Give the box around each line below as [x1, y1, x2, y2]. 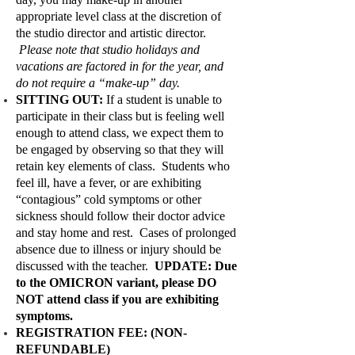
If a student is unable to [103, 93, 222, 106]
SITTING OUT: [16, 93, 103, 106]
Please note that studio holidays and [19, 43, 200, 56]
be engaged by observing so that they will [16, 143, 223, 156]
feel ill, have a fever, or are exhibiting [16, 176, 201, 189]
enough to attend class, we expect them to [16, 126, 223, 139]
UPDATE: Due [155, 259, 237, 273]
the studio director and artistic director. [16, 26, 206, 40]
